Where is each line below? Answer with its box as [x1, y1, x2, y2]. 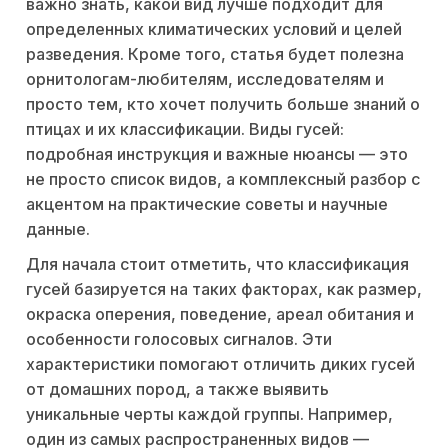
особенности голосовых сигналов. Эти [26, 329, 332, 350]
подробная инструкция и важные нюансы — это [26, 144, 408, 165]
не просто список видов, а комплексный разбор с [26, 169, 420, 190]
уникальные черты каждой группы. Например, [26, 404, 393, 425]
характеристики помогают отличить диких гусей [26, 354, 415, 375]
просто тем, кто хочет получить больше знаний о [26, 94, 420, 115]
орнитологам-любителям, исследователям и [26, 69, 384, 90]
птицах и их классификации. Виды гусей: [26, 119, 344, 140]
